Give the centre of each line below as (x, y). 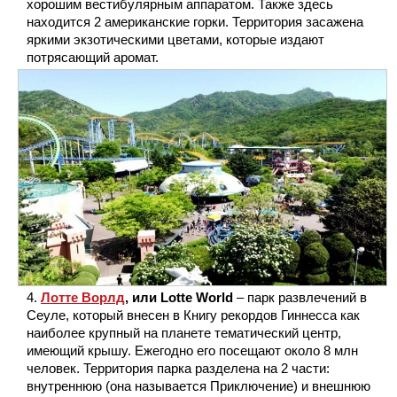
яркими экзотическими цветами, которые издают (175, 40)
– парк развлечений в (302, 297)
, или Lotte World (181, 297)
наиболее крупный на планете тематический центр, (184, 332)
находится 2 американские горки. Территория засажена (195, 22)
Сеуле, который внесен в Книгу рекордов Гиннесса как (193, 315)
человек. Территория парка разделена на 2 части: (178, 368)
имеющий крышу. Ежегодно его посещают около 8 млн (192, 350)
